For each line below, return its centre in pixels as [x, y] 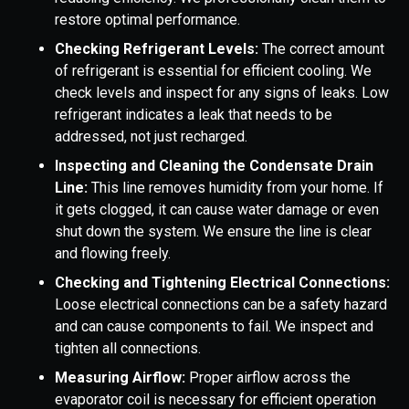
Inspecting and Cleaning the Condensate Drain [214, 166]
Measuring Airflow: [122, 378]
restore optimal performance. [147, 20]
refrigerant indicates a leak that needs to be [194, 115]
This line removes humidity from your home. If [237, 188]
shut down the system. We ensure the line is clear [213, 232]
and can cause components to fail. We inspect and [214, 327]
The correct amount [323, 49]
